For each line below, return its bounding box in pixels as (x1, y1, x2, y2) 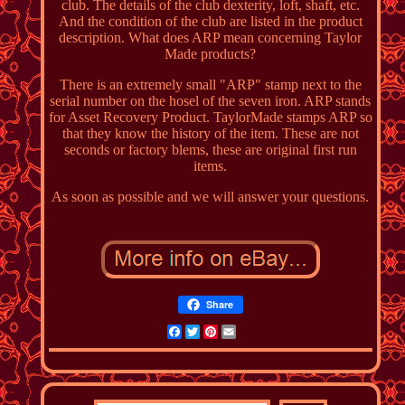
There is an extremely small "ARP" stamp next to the (59, 76, 362, 92)
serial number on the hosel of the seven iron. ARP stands (50, 92, 372, 108)
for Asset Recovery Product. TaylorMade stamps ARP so (48, 108, 372, 125)
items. (193, 157, 228, 174)
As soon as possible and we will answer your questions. (52, 188, 370, 204)
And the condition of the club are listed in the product (58, 13, 363, 29)
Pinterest (217, 323, 267, 339)
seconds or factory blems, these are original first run (63, 141, 357, 157)
